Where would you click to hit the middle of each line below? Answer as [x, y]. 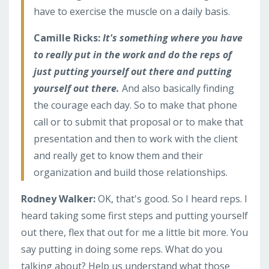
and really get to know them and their [118, 155]
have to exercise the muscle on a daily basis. [132, 11]
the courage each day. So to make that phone [135, 105]
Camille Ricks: [68, 38]
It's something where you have [173, 38]
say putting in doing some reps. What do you [122, 249]
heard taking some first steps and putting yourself [134, 215]
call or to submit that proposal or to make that [138, 122]
